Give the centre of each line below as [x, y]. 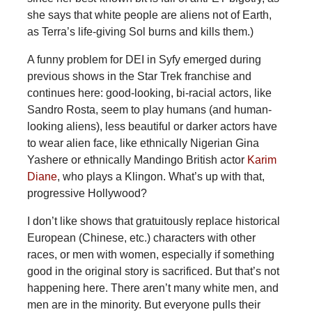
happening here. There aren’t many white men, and [153, 288]
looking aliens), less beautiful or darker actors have [152, 127]
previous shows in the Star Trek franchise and [139, 77]
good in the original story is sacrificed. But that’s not [153, 272]
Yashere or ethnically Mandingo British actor [135, 160]
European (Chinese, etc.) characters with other [141, 238]
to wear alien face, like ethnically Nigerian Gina [143, 143]
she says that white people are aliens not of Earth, [149, 15]
